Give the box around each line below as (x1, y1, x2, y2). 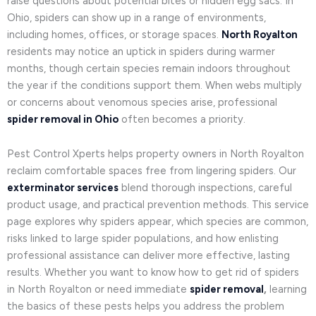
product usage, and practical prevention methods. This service (7, 198, 309, 212)
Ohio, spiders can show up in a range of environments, (7, 11, 266, 24)
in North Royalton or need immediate (7, 283, 190, 296)
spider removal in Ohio (7, 112, 119, 126)
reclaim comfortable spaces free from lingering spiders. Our (7, 164, 296, 178)
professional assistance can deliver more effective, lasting (7, 249, 290, 262)
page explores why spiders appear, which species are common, (7, 215, 308, 229)
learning (267, 283, 307, 296)
